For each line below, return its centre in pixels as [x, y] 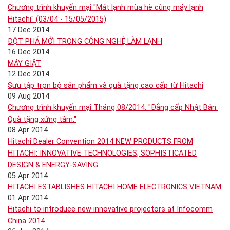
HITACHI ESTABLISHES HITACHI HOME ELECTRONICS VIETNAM [114, 187]
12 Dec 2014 [28, 74]
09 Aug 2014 [28, 96]
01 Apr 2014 [28, 198]
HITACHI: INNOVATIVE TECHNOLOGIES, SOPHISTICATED [102, 153]
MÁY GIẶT [24, 63]
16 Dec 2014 [28, 52]
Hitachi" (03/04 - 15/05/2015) [57, 19]
